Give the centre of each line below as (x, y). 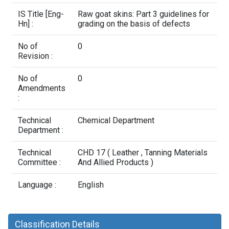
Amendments (42, 88)
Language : (37, 185)
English (91, 185)
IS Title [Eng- (41, 14)
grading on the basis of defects (134, 24)
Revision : (35, 56)
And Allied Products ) (116, 162)
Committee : (39, 162)
